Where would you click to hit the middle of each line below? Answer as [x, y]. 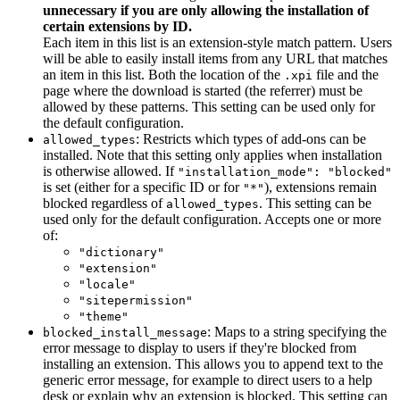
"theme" [104, 317]
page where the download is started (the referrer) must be [203, 91]
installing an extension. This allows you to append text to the [213, 364]
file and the [346, 75]
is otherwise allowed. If [110, 171]
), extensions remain [321, 187]
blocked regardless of [104, 204]
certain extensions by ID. [117, 27]
